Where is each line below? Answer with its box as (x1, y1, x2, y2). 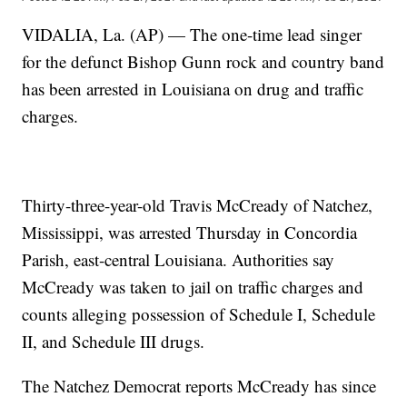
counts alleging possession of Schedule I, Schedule (22, 303, 376, 326)
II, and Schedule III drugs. (22, 330, 205, 353)
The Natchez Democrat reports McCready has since (22, 374, 377, 398)
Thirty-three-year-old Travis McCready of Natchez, (22, 194, 373, 217)
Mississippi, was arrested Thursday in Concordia (22, 221, 358, 244)
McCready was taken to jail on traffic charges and (22, 275, 364, 299)
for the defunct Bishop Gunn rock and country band (22, 50, 385, 74)
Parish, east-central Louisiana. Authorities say (22, 248, 335, 272)
